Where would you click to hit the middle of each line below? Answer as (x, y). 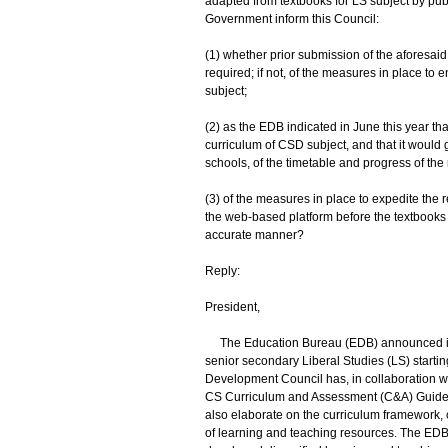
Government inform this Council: (291, 19)
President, (232, 307)
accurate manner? (255, 235)
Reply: (222, 271)
